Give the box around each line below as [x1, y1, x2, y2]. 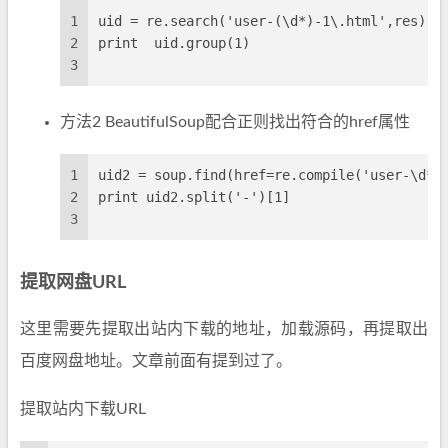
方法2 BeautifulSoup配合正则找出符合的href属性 [60, 114, 410, 130]
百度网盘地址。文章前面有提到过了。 [20, 353, 292, 369]
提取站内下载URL [20, 401, 146, 417]
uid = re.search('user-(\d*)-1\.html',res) [98, 13, 426, 29]
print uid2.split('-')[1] [98, 189, 290, 205]
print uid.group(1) [98, 35, 250, 51]
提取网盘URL [20, 274, 126, 292]
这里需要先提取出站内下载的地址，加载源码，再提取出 [20, 321, 428, 337]
